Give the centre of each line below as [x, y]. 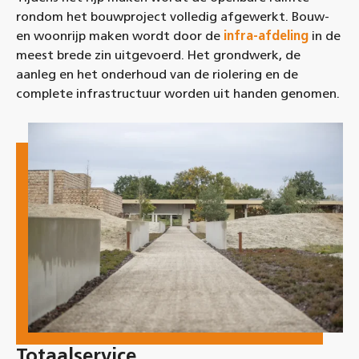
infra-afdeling [266, 35]
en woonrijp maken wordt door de [120, 35]
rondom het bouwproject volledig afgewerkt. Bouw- [173, 16]
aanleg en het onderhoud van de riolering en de [157, 74]
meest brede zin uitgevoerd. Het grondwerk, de [158, 54]
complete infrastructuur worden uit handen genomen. [178, 93]
